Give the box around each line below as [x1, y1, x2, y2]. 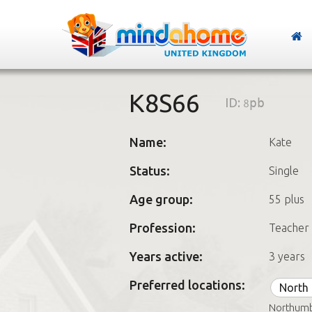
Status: [129, 164, 170, 178]
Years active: [129, 249, 203, 263]
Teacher [268, 221, 309, 234]
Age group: [129, 192, 193, 206]
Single [268, 164, 299, 177]
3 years [268, 250, 305, 263]
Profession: [129, 221, 196, 235]
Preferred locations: [129, 278, 245, 292]
